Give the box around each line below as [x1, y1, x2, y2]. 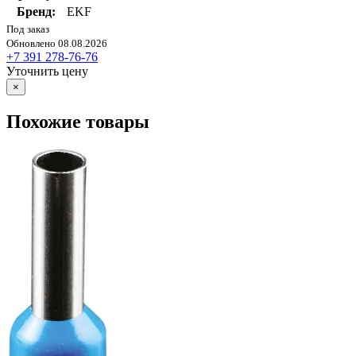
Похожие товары [6, 110, 149, 132]
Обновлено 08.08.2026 [6, 37, 107, 49]
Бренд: [17, 4, 56, 18]
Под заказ [6, 22, 49, 35]
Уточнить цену [6, 64, 88, 78]
